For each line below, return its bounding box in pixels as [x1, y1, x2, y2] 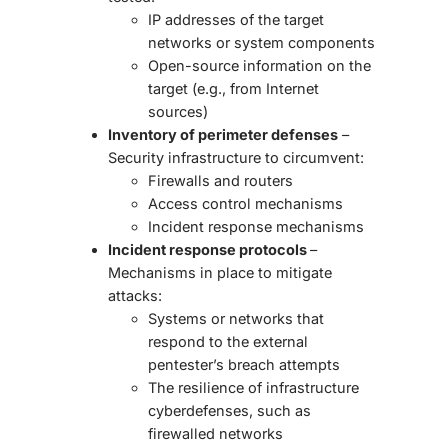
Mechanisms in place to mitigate [108, 264, 332, 282]
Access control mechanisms [148, 195, 343, 213]
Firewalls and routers [148, 172, 293, 190]
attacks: [108, 287, 162, 305]
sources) [148, 103, 208, 121]
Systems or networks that [148, 310, 324, 328]
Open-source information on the [148, 57, 371, 75]
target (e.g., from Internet [148, 80, 319, 98]
